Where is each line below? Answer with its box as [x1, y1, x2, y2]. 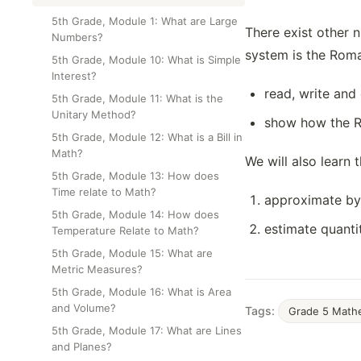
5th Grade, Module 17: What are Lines [52, 324, 242, 337]
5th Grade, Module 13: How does [52, 169, 219, 182]
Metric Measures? [52, 263, 143, 276]
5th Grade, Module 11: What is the [52, 92, 223, 105]
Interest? [52, 69, 97, 82]
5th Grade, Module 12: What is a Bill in [52, 131, 243, 143]
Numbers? [52, 31, 103, 44]
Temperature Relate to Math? [52, 224, 199, 237]
